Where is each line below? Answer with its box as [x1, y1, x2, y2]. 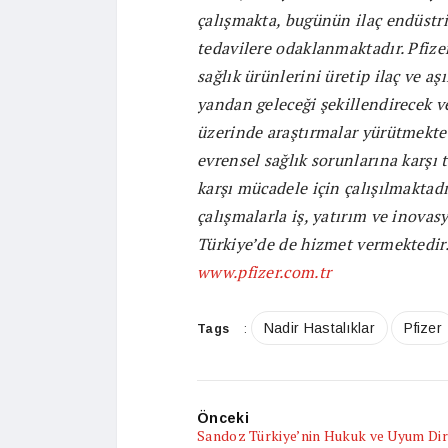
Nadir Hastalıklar [263, 320, 375, 336]
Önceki [197, 410, 249, 426]
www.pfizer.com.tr [197, 261, 332, 283]
